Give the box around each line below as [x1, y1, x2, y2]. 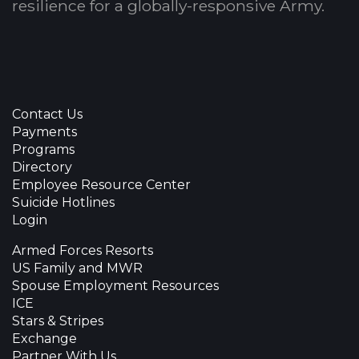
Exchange [12, 330, 77, 346]
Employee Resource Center [12, 176, 191, 192]
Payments [12, 123, 77, 139]
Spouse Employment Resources [12, 277, 219, 293]
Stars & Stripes [12, 313, 103, 329]
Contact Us [12, 106, 83, 122]
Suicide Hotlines [12, 194, 115, 210]
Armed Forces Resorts [12, 242, 153, 258]
